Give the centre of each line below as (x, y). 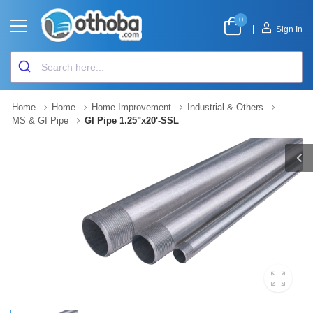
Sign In (289, 29)
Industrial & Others (225, 107)
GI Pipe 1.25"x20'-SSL (132, 121)
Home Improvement (131, 107)
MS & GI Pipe (40, 121)
